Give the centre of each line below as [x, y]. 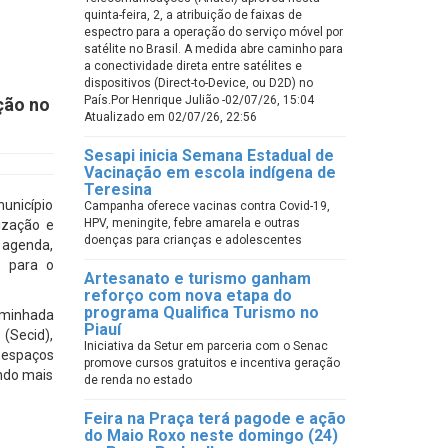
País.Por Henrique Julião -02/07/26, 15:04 [198, 100]
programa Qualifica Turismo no [201, 312]
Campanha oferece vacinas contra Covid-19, [206, 206]
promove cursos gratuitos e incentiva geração [211, 363]
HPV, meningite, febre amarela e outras [191, 223]
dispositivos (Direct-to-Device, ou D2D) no [198, 83]
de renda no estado [137, 380]
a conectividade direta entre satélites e [192, 66]
